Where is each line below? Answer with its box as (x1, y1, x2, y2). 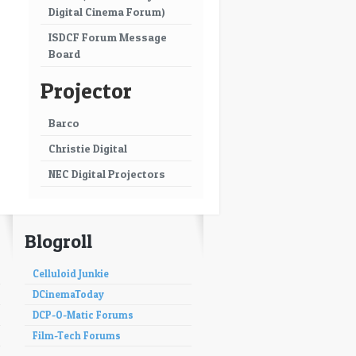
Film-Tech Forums (33, 330, 121, 342)
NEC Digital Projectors (48, 167, 165, 180)
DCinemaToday (33, 288, 104, 300)
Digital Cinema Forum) (48, 5, 165, 18)
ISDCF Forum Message (48, 30, 167, 44)
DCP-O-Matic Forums (33, 309, 133, 321)
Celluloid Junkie (33, 268, 109, 280)
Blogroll (25, 230, 92, 253)
